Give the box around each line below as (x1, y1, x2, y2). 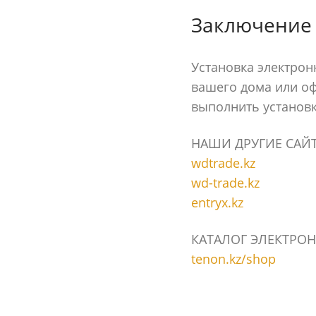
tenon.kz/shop (190, 250, 276, 267)
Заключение (190, 11, 312, 38)
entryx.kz (190, 194, 243, 211)
